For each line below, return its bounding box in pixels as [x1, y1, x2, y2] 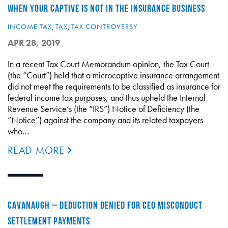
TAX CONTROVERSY [71, 22, 137, 31]
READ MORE [8, 144, 68, 157]
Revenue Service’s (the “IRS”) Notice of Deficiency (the [8, 103, 199, 115]
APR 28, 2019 [8, 37, 60, 48]
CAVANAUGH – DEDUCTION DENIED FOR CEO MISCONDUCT [8, 199, 203, 211]
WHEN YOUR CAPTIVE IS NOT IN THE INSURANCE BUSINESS [8, 3, 205, 14]
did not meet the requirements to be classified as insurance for [8, 80, 220, 92]
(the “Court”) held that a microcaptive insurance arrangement [8, 69, 219, 81]
